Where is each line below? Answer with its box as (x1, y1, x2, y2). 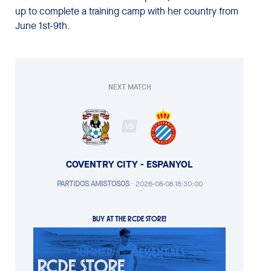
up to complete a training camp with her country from (15, 4, 238, 18)
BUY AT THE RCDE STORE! (93, 215, 166, 221)
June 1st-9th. (15, 19, 70, 32)
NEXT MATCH (108, 81, 151, 92)
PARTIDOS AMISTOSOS (56, 178, 129, 189)
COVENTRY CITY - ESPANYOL (66, 157, 193, 171)
